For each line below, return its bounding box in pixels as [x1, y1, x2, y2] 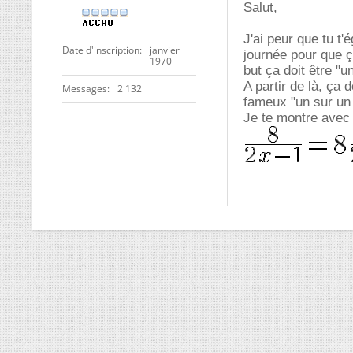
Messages [62, 82, 107, 95]
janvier [150, 43, 180, 57]
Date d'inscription [62, 43, 139, 57]
